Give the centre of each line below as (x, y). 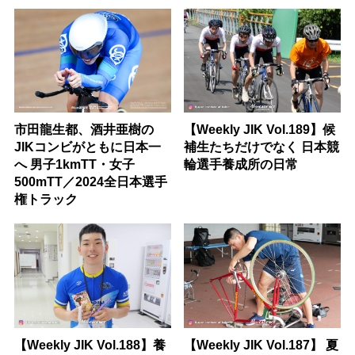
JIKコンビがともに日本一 (87, 147)
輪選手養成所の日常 (241, 164)
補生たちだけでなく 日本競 (262, 147)
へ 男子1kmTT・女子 (74, 164)
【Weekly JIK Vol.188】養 (90, 344)
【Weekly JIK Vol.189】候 (260, 130)
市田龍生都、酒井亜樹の (84, 130)
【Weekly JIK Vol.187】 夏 (261, 344)
